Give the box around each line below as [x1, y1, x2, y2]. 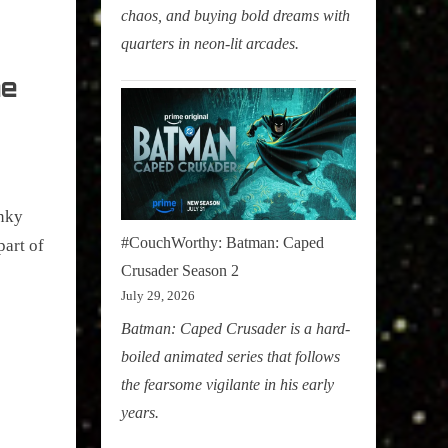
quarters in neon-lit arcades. [121, 34, 299, 52]
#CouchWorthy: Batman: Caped [121, 233, 324, 251]
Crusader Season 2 [121, 261, 239, 279]
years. [121, 404, 159, 421]
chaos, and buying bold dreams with [121, 6, 350, 24]
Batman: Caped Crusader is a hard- [121, 320, 350, 337]
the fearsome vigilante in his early [121, 376, 334, 393]
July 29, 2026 [121, 287, 195, 303]
